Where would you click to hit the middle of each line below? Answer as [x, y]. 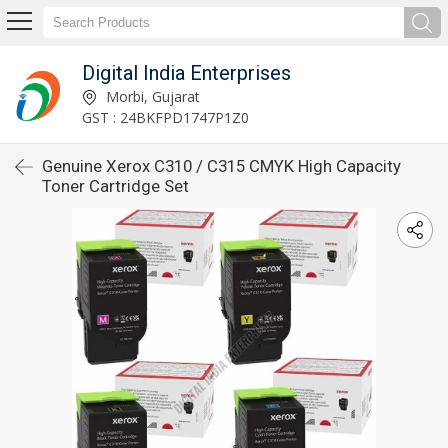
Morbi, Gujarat [150, 96]
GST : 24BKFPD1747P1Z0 [165, 117]
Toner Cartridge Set [115, 186]
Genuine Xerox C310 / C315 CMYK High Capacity [221, 166]
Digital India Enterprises [186, 72]
